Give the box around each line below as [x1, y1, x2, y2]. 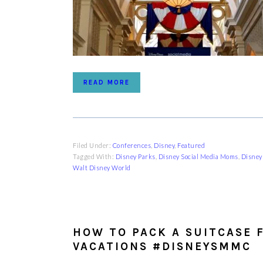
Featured [177, 141, 205, 149]
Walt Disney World [73, 164, 131, 171]
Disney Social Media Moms [158, 153, 238, 160]
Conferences [112, 141, 151, 149]
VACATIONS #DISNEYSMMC [73, 240, 251, 253]
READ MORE [83, 79, 130, 86]
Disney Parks [115, 153, 156, 160]
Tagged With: [73, 153, 116, 160]
